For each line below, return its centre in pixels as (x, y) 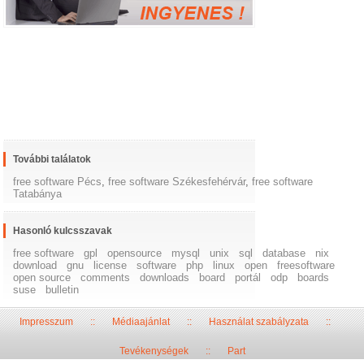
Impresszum (46, 322)
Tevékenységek (154, 351)
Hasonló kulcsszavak (63, 231)
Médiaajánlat (141, 322)
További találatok (52, 160)
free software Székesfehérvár (177, 182)
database (284, 253)
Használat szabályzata (258, 322)
